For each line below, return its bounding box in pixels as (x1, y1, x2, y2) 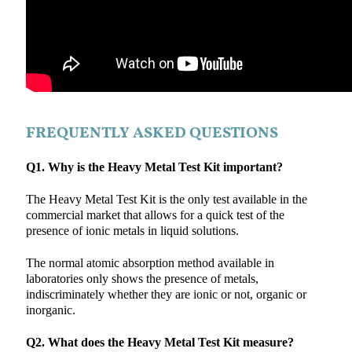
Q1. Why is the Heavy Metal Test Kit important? (25, 159, 283, 174)
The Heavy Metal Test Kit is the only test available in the (25, 192, 307, 207)
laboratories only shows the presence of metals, (25, 271, 258, 286)
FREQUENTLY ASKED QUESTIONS (25, 122, 278, 145)
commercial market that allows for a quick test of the (25, 207, 284, 222)
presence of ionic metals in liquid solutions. (25, 223, 239, 238)
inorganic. (25, 302, 75, 317)
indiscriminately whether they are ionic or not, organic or (25, 287, 306, 302)
